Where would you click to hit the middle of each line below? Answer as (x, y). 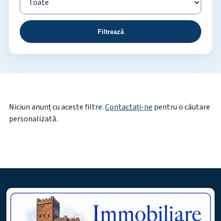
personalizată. (33, 119)
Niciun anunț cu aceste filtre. (57, 107)
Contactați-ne (129, 107)
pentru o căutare (181, 107)
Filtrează (110, 32)
